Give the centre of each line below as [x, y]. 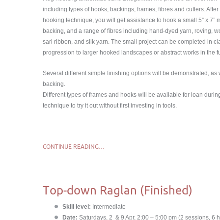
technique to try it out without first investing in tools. [110, 106]
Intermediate [109, 207]
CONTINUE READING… [74, 147]
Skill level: [77, 207]
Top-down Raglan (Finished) [118, 190]
